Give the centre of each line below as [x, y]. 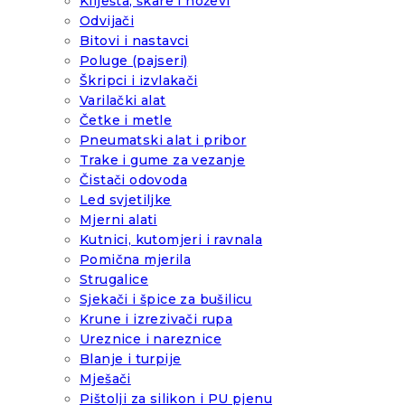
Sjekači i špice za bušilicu [166, 300]
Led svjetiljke [126, 200]
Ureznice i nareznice [151, 339]
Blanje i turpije [131, 359]
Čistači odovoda [133, 180]
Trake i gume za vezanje [163, 160]
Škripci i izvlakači [139, 81]
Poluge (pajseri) [134, 61]
